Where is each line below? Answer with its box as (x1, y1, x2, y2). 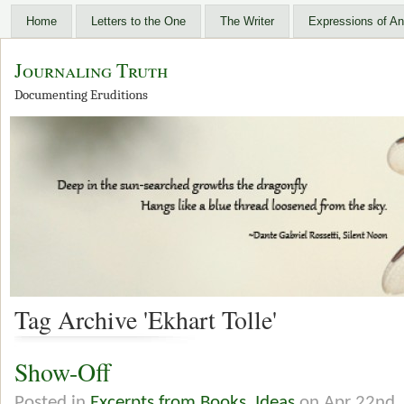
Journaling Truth (14, 57, 168, 83)
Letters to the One (91, 14, 186, 28)
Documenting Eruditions (14, 87, 148, 103)
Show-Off (14, 355, 111, 390)
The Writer (220, 14, 274, 28)
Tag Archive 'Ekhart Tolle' (14, 303, 277, 336)
